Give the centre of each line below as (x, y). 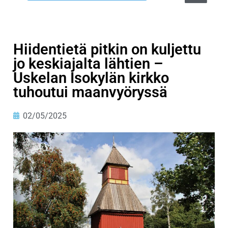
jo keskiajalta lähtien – (88, 63)
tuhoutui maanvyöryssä (90, 92)
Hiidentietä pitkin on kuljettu (107, 49)
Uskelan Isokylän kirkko (91, 78)
